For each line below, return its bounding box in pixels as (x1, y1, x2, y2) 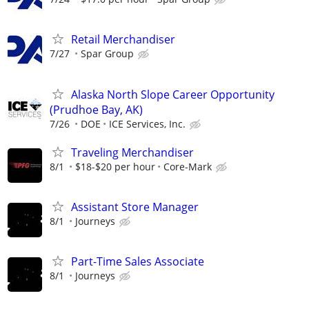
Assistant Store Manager (71, 199, 199, 215)
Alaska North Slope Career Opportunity (71, 86, 275, 102)
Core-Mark (163, 159, 212, 173)
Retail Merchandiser (71, 32, 175, 48)
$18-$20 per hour (75, 159, 155, 173)
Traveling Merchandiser (71, 144, 194, 160)
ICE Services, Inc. (109, 117, 186, 130)
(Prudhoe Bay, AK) (50, 101, 143, 117)
